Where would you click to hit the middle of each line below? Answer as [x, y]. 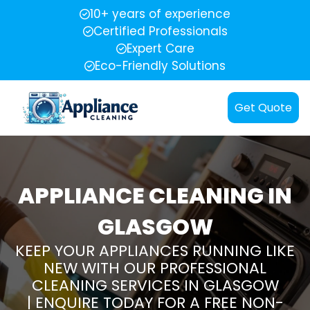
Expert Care [160, 48]
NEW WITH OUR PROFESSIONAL [155, 268]
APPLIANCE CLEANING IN [155, 195]
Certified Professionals [160, 31]
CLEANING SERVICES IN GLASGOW [155, 285]
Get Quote [263, 108]
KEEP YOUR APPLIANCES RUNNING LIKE [155, 250]
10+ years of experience [160, 14]
